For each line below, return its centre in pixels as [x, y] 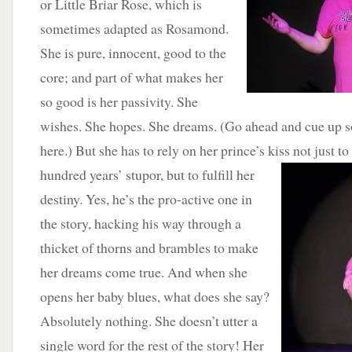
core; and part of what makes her [132, 77]
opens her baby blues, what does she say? [155, 296]
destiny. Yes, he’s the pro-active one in [146, 199]
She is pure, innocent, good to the [133, 53]
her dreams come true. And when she [144, 272]
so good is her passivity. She [119, 101]
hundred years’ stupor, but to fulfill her [147, 174]
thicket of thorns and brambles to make [149, 247]
